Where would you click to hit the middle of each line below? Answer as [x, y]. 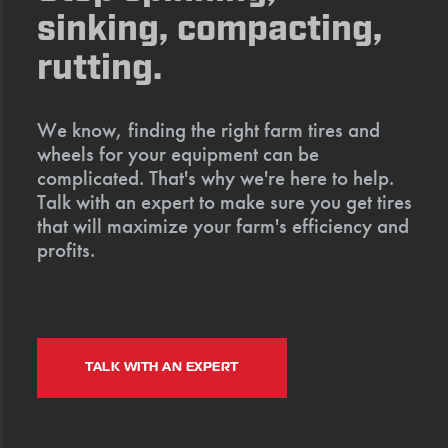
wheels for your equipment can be [178, 153]
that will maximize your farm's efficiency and [223, 225]
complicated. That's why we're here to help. [215, 177]
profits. [66, 249]
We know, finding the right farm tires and [208, 129]
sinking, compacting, [209, 29]
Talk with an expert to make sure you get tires [224, 201]
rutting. [99, 68]
